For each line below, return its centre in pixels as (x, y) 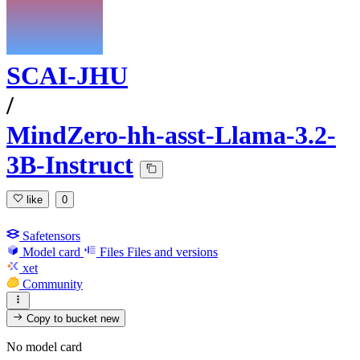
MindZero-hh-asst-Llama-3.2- (171, 135)
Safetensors (51, 235)
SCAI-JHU (67, 76)
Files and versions (172, 252)
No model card (44, 347)
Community (53, 284)
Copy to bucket (62, 319)
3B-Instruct (70, 165)
